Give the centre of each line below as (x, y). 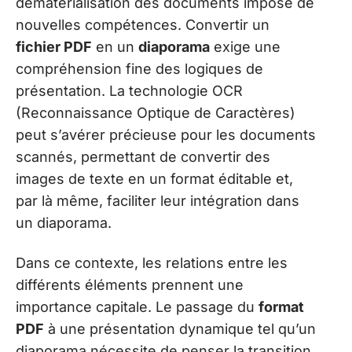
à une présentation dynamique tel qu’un (180, 328)
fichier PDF (54, 47)
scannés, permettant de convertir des (143, 157)
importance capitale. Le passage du (137, 306)
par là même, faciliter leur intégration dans (158, 201)
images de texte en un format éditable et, (154, 179)
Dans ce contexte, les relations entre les (152, 262)
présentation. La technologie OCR (129, 91)
